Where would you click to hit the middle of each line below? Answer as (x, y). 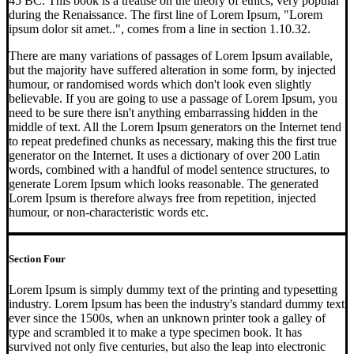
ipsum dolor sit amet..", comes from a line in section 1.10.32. (160, 28)
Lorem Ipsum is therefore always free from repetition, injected (162, 198)
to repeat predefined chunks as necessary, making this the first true (173, 141)
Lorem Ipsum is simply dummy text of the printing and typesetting (173, 290)
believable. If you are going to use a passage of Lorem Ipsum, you (173, 98)
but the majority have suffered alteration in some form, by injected (172, 70)
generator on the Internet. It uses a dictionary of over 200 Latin (164, 155)
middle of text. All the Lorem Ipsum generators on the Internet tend (175, 126)
